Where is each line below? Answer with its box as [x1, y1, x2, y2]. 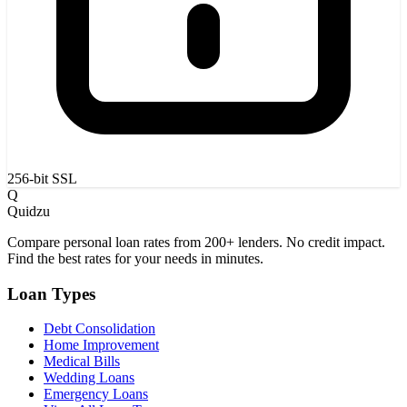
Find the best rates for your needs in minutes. [7, 250, 263, 266]
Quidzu [7, 203, 50, 219]
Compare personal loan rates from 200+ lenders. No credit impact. [7, 233, 385, 250]
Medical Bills [44, 353, 120, 370]
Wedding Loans [44, 370, 134, 386]
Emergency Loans [44, 386, 148, 402]
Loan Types [7, 283, 95, 303]
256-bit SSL [7, 170, 77, 186]
